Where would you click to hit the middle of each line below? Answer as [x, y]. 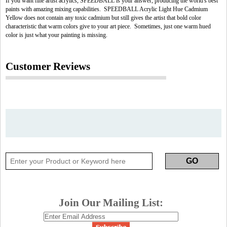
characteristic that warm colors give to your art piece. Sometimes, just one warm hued [108, 26]
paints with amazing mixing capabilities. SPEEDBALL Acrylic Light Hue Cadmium [107, 9]
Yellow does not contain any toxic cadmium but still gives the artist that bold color [103, 18]
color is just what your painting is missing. [56, 35]
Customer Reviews [48, 66]
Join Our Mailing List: [111, 203]
